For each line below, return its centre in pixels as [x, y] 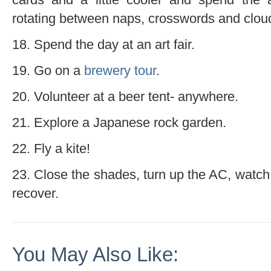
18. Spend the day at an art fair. [103, 44]
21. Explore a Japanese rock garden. [119, 122]
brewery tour [120, 70]
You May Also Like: [95, 254]
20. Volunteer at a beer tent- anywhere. [125, 96]
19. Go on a [48, 70]
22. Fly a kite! [51, 148]
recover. [35, 193]
